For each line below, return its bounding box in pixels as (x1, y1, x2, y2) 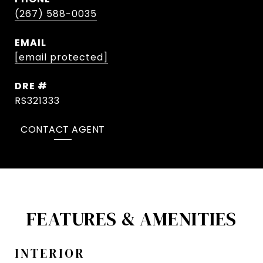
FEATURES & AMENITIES (26, 206, 237, 232)
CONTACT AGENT (21, 122, 105, 136)
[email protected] (15, 50, 108, 64)
